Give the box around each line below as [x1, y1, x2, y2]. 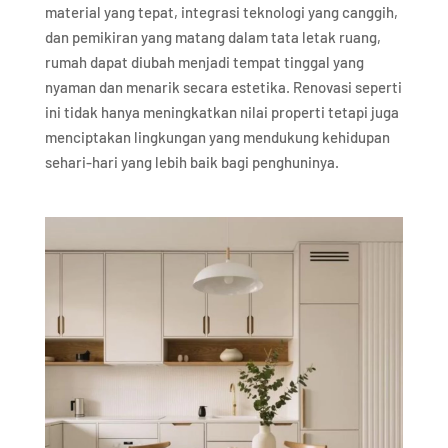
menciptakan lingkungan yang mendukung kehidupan [44, 128, 390, 147]
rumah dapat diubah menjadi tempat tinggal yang [44, 53, 364, 72]
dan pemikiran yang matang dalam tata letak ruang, [44, 28, 381, 47]
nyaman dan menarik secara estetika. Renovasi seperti [44, 78, 402, 97]
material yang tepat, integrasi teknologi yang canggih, [44, 3, 398, 22]
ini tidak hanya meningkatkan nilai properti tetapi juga [44, 103, 399, 122]
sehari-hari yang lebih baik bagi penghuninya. [44, 153, 339, 172]
